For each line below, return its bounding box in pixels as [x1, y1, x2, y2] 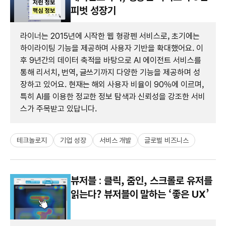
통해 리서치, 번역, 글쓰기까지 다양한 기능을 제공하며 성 [20, 67, 200, 77]
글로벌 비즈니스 [144, 136, 189, 144]
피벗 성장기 [71, 4, 116, 17]
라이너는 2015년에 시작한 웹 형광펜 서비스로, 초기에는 [20, 31, 200, 41]
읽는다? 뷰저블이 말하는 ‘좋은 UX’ [71, 188, 209, 200]
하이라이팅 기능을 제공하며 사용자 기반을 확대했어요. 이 [20, 43, 203, 53]
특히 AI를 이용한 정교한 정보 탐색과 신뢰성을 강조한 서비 [20, 91, 205, 101]
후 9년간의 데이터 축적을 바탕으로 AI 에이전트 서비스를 [20, 55, 201, 65]
